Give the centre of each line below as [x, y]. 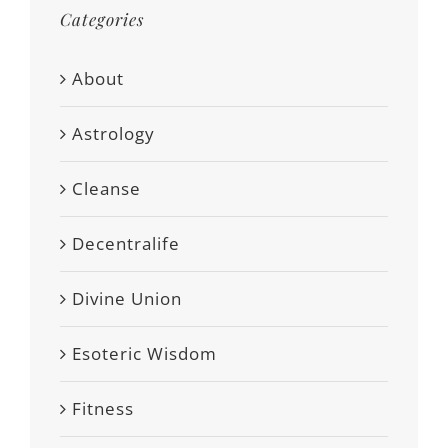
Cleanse [106, 188]
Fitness [103, 408]
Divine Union [127, 298]
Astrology [113, 133]
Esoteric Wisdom [144, 353]
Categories [102, 19]
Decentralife [126, 243]
